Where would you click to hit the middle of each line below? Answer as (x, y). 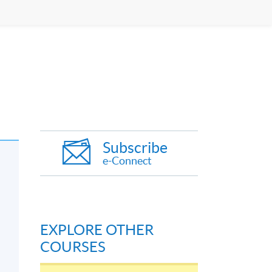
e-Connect (127, 161)
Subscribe (135, 148)
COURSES (73, 247)
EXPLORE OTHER (97, 230)
